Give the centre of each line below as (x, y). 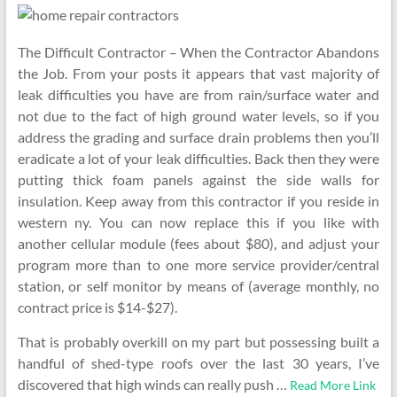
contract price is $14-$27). (97, 307)
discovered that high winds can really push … (153, 384)
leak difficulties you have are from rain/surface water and (198, 94)
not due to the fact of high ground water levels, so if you (198, 116)
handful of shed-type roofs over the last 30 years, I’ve (198, 363)
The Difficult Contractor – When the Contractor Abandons (198, 52)
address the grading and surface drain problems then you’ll (198, 137)
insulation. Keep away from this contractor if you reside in (198, 201)
